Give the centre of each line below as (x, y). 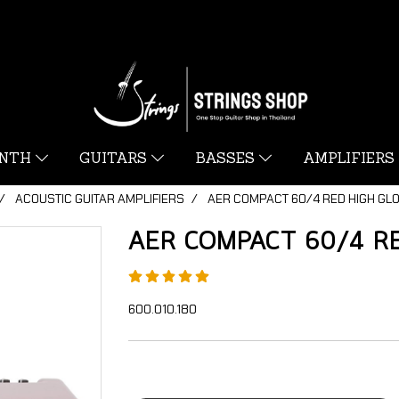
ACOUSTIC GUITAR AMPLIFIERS (100, 199)
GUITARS (115, 159)
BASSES (227, 159)
